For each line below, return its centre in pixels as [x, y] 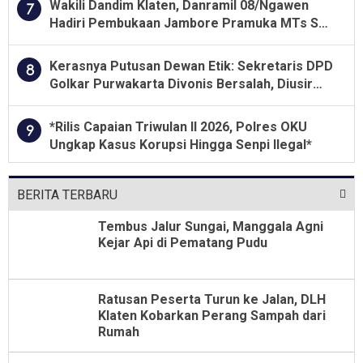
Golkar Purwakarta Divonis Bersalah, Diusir [181, 83]
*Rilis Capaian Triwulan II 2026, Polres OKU [178, 126]
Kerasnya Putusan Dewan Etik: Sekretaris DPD [191, 66]
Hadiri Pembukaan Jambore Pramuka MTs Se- [190, 23]
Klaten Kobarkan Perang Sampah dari [212, 315]
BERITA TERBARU [67, 194]
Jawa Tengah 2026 [106, 41]
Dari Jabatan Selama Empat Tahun [153, 101]
